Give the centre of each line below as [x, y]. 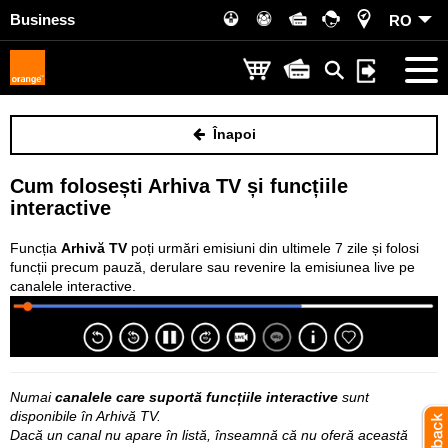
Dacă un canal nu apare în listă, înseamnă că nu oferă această [209, 434]
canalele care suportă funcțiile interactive [196, 396]
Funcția [35, 248]
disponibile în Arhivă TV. [85, 415]
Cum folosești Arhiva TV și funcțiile [179, 186]
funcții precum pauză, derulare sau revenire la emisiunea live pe [212, 267]
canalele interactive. [73, 286]
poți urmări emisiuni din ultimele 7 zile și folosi [275, 248]
